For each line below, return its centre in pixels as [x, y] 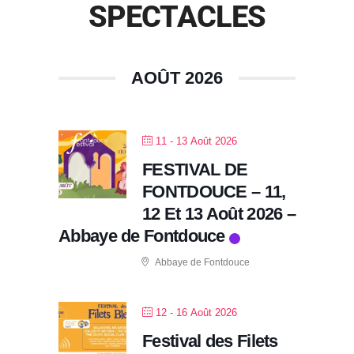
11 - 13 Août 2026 [196, 141]
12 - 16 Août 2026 [196, 312]
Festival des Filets [210, 341]
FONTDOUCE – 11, [214, 191]
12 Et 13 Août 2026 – [219, 213]
